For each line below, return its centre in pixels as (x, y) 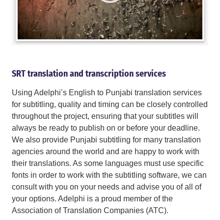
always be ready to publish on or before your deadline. (106, 128)
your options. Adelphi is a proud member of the (92, 199)
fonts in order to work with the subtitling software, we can (109, 175)
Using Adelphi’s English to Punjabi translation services (107, 93)
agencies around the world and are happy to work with (106, 152)
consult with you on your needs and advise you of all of (107, 187)
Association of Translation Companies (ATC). (90, 211)
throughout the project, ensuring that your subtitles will (105, 116)
